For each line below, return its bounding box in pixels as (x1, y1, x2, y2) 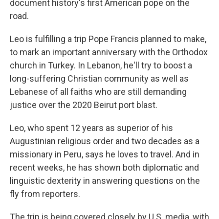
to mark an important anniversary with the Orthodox (10, 47, 208, 57)
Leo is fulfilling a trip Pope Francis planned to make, (10, 34, 206, 44)
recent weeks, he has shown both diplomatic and (10, 162, 199, 173)
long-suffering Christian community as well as (10, 73, 189, 84)
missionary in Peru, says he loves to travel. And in (10, 149, 199, 159)
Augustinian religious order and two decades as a (10, 136, 199, 146)
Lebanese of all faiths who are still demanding (10, 87, 187, 97)
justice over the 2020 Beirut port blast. (10, 100, 157, 110)
